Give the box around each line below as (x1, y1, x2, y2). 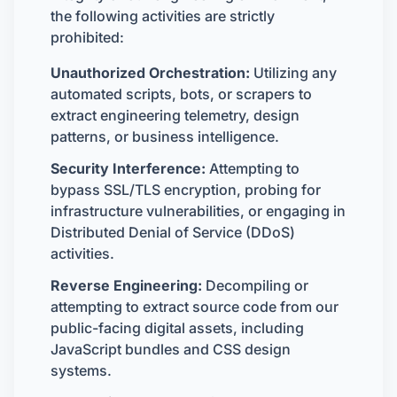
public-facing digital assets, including (51, 319, 304, 337)
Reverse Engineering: (51, 276, 202, 294)
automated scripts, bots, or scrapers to (51, 85, 312, 103)
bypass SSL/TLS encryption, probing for (51, 181, 321, 198)
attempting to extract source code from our (51, 298, 339, 315)
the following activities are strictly (51, 7, 275, 25)
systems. (51, 362, 112, 379)
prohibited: (51, 28, 124, 46)
